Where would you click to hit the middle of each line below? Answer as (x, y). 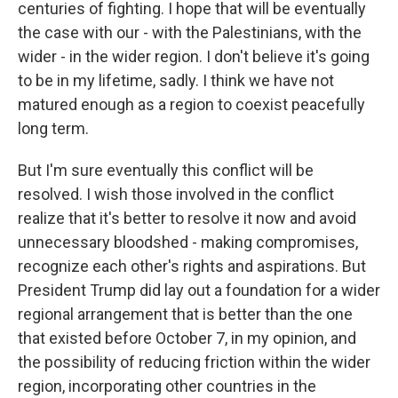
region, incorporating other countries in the (167, 386)
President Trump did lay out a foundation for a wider (199, 290)
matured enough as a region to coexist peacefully (191, 104)
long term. (53, 128)
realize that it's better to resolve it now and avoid (187, 218)
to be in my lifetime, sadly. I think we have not (176, 80)
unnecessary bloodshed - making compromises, (188, 242)
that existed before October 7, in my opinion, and (187, 338)
